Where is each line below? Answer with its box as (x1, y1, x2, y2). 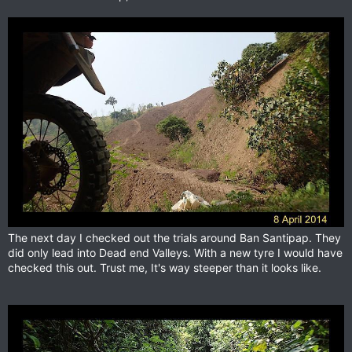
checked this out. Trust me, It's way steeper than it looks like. (8, 261, 321, 274)
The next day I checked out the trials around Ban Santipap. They (8, 231, 341, 244)
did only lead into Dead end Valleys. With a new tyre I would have (8, 246, 343, 259)
